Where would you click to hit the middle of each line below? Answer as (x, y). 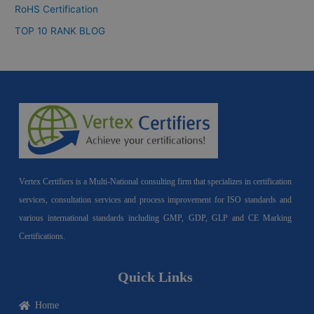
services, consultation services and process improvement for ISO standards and (155, 199)
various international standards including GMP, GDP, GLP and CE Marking (155, 218)
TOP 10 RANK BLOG (60, 30)
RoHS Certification (57, 9)
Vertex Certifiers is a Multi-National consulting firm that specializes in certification (155, 181)
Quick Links (155, 277)
